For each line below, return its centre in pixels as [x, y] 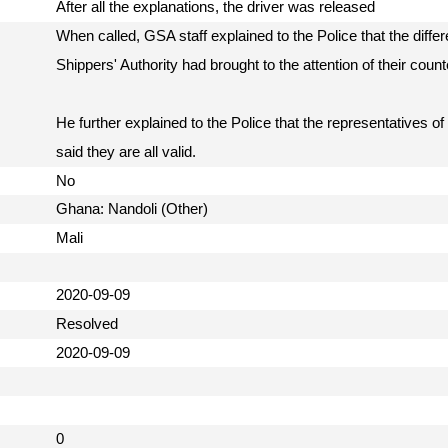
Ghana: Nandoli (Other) [136, 209]
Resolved [91, 324]
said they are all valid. [130, 152]
